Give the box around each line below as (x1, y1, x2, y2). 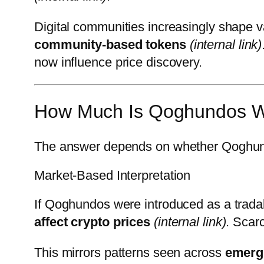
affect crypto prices (34, 214, 150, 229)
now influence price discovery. (34, 54, 202, 70)
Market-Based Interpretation (34, 167, 191, 183)
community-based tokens (34, 37, 186, 52)
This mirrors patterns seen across (34, 245, 225, 260)
